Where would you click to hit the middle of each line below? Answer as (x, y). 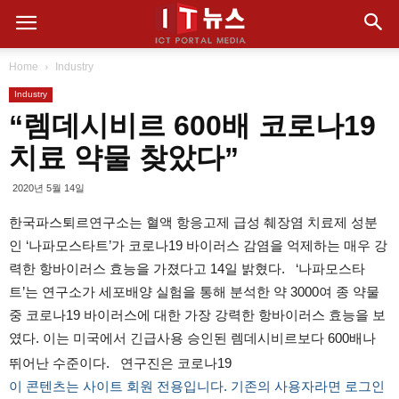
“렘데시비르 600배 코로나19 (192, 126)
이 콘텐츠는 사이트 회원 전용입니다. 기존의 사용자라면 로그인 (197, 386)
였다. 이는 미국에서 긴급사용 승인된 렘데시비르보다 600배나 (192, 338)
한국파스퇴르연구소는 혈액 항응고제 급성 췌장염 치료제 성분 (193, 222)
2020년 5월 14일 (49, 188)
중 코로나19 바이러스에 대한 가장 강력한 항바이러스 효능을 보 (197, 315)
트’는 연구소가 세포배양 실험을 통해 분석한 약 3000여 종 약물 (194, 292)
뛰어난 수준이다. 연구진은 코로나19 (120, 363)
